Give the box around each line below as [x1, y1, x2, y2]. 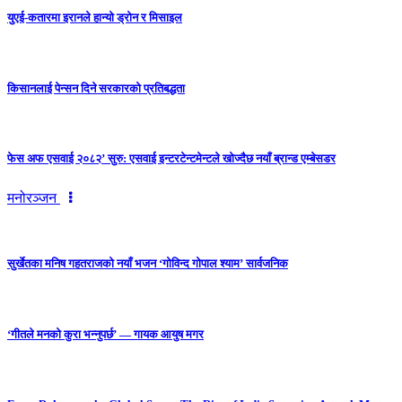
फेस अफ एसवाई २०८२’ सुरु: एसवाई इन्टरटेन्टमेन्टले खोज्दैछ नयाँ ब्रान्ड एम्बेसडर [7, 151, 336, 165]
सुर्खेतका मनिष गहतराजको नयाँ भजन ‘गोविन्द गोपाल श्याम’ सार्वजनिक [7, 257, 288, 271]
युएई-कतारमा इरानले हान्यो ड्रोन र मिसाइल [7, 11, 182, 25]
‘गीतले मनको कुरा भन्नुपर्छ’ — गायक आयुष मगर [7, 327, 204, 341]
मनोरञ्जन [7, 190, 60, 206]
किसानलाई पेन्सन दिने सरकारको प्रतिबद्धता [7, 81, 185, 95]
